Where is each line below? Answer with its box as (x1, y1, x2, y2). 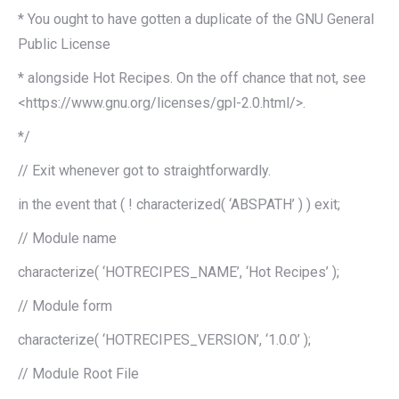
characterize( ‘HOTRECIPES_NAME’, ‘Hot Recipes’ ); (18, 263, 339, 281)
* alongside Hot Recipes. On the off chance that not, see (18, 69, 366, 86)
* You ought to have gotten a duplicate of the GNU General (18, 10, 374, 28)
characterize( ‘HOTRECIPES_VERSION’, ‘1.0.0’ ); (18, 330, 311, 348)
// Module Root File (18, 364, 139, 382)
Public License (18, 35, 110, 53)
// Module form (18, 297, 112, 314)
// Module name (18, 229, 117, 247)
